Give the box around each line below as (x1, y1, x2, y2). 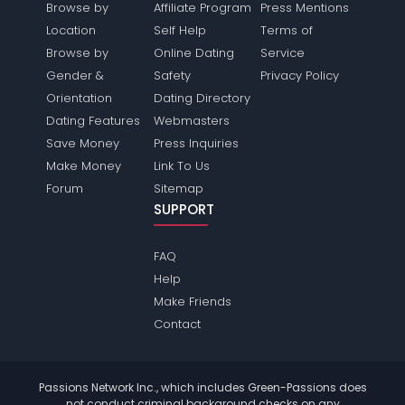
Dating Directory (153, 89, 250, 108)
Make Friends (153, 293, 231, 311)
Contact (153, 316, 201, 334)
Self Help (153, 22, 206, 40)
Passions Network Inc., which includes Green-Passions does (38, 380, 367, 396)
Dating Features (46, 112, 141, 130)
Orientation (46, 89, 113, 108)
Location (46, 22, 97, 40)
